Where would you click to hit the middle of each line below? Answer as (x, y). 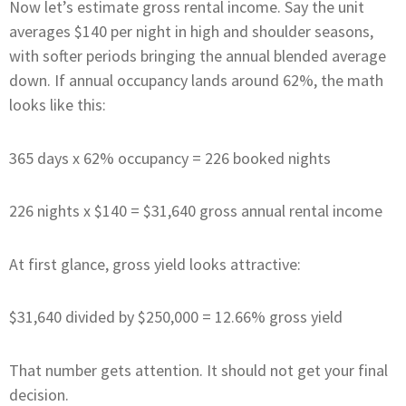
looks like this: (58, 105)
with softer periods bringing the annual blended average (198, 56)
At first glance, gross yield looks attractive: (155, 264)
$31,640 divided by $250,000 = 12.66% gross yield (176, 317)
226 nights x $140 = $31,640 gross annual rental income (196, 211)
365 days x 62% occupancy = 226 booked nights (170, 158)
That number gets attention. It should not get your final (198, 370)
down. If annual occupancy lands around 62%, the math (196, 81)
